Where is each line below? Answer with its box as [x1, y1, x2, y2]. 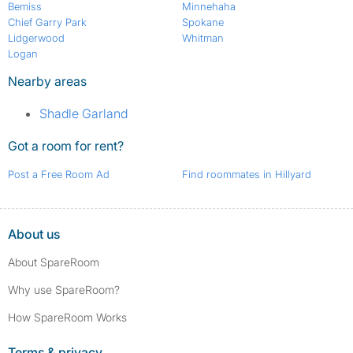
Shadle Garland [39, 106, 128, 122]
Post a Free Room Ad [8, 168, 110, 181]
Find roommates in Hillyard [181, 168, 311, 181]
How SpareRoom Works [8, 310, 127, 325]
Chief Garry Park [8, 16, 87, 29]
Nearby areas [8, 73, 87, 90]
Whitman [181, 32, 224, 45]
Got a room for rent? [8, 138, 124, 154]
